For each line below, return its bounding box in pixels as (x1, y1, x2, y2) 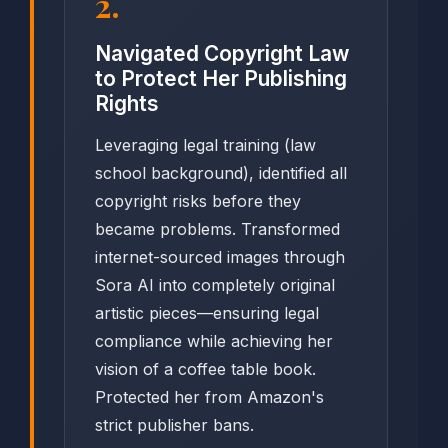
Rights (95, 91, 159, 117)
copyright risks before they (95, 191, 301, 212)
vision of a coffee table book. (95, 359, 316, 380)
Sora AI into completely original (95, 275, 335, 296)
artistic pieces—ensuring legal (95, 303, 319, 324)
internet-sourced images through (95, 247, 345, 268)
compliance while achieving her (95, 331, 333, 352)
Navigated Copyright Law (95, 41, 349, 67)
